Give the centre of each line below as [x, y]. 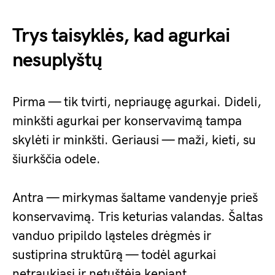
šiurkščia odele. [56, 159]
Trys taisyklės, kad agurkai [121, 36]
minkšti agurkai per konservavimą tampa [127, 121]
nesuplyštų [57, 60]
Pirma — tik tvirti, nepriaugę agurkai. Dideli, [137, 102]
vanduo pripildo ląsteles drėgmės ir [112, 236]
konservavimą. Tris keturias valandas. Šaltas [137, 217]
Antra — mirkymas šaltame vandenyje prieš [135, 198]
